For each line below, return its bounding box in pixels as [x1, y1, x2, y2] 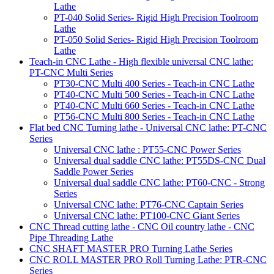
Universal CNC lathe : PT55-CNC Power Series [54, 144, 241, 155]
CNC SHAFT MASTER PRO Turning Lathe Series [29, 243, 232, 254]
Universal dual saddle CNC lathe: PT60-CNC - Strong [54, 177, 265, 188]
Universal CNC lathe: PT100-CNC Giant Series [54, 210, 240, 221]
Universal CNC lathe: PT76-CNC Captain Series [54, 199, 243, 210]
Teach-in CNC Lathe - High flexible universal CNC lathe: [29, 56, 253, 67]
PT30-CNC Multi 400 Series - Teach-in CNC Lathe [54, 78, 254, 89]
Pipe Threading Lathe [29, 232, 113, 243]
